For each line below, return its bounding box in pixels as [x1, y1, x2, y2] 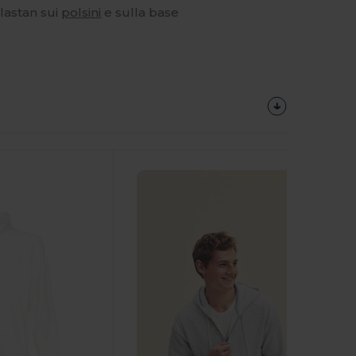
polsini [61, 4, 102, 20]
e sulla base [101, 4, 180, 20]
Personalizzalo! [137, 115, 230, 130]
